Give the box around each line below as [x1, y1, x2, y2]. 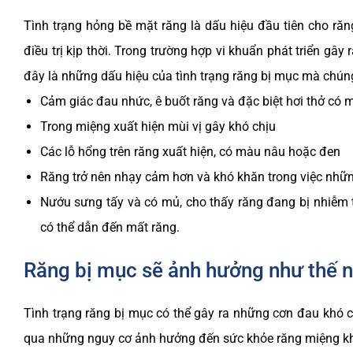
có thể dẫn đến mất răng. [39, 220, 180, 236]
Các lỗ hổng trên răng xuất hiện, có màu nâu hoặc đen [39, 144, 340, 160]
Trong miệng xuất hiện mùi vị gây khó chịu [39, 119, 276, 135]
